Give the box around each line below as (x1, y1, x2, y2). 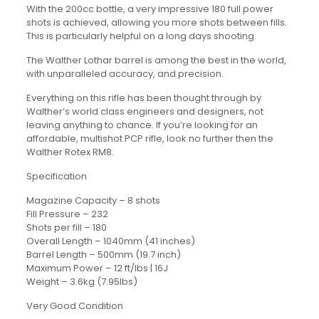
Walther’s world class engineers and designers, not (26, 105, 263, 118)
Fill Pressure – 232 (26, 207, 108, 221)
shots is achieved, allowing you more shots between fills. (26, 16, 287, 29)
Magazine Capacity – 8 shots (26, 194, 160, 207)
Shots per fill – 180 (26, 221, 107, 234)
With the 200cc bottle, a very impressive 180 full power (26, 2, 273, 16)
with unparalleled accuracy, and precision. (26, 67, 224, 80)
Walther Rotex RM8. (26, 145, 114, 159)
